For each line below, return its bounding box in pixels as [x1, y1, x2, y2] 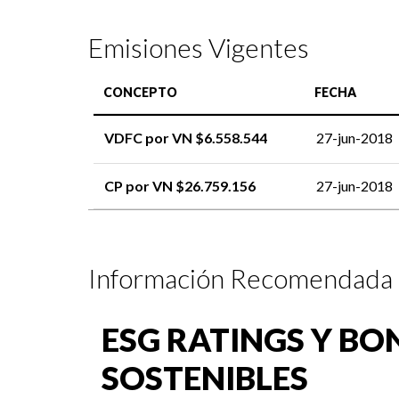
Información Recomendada [87, 261, 393, 294]
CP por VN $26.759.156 [104, 177, 256, 195]
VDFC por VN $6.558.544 [104, 129, 268, 147]
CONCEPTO [102, 85, 177, 101]
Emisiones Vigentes [87, 30, 309, 63]
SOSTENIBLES [101, 357, 308, 397]
